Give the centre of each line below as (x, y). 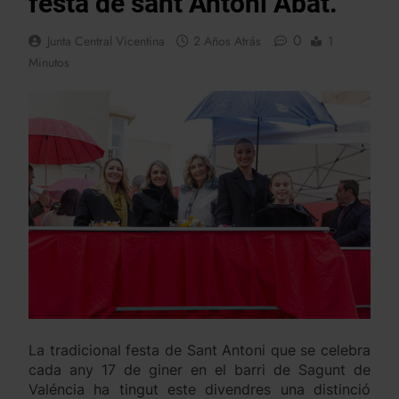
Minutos (49, 63)
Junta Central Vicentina (106, 41)
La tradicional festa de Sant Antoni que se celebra (199, 350)
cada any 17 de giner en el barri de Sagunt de (199, 370)
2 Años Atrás (227, 41)
